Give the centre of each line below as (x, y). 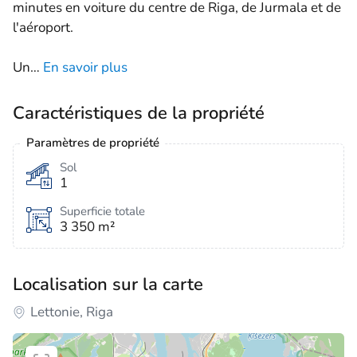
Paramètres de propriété (93, 143)
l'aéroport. (43, 27)
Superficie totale (102, 211)
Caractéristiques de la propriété (139, 113)
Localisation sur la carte (108, 284)
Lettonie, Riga (72, 312)
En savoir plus (85, 67)
